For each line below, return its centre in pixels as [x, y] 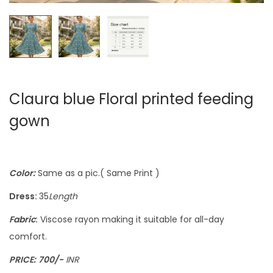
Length [63, 197]
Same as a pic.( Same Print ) [97, 173]
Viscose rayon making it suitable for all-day [131, 220]
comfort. [28, 237]
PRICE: [23, 260]
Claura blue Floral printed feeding [131, 99]
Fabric [22, 220]
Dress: [24, 197]
